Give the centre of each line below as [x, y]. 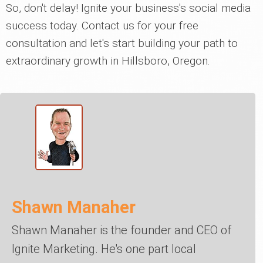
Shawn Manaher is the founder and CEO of [122, 230]
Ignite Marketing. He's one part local [104, 249]
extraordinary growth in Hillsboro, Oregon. [108, 61]
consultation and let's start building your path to [122, 43]
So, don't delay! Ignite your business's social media [128, 8]
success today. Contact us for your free [102, 26]
